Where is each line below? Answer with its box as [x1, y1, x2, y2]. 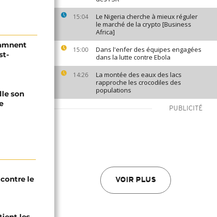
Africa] [96, 28, 115, 36]
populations [96, 86, 131, 94]
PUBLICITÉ [169, 105, 202, 112]
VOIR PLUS [115, 176, 156, 184]
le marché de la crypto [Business [96, 20, 191, 29]
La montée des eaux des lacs [96, 70, 182, 79]
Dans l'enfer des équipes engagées [96, 45, 201, 54]
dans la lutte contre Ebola [96, 53, 170, 62]
